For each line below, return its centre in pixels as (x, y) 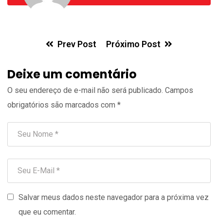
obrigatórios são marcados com (62, 105)
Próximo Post (133, 44)
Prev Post (77, 44)
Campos (179, 90)
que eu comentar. (47, 212)
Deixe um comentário (72, 74)
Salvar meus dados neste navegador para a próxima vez (114, 197)
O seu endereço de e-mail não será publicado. (85, 90)
